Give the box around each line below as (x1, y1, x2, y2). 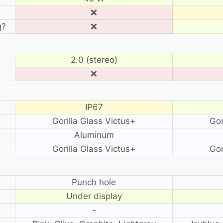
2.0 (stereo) (70, 54, 117, 65)
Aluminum (74, 129, 114, 140)
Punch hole (72, 177, 116, 187)
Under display (66, 191, 122, 201)
